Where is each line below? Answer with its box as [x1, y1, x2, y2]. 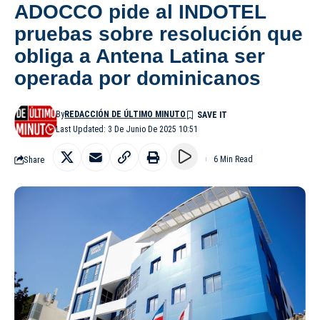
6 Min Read [214, 154, 253, 165]
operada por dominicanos [14, 67, 261, 90]
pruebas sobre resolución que [14, 23, 303, 46]
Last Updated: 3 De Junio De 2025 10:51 [56, 124, 199, 135]
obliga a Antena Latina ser [14, 45, 265, 68]
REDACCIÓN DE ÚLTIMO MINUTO [64, 109, 186, 120]
